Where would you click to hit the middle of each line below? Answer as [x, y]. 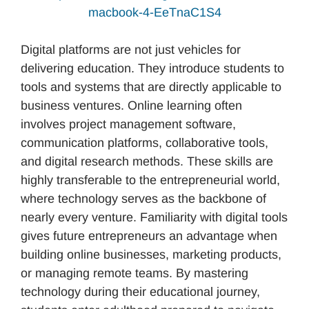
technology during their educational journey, [140, 291]
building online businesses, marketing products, [151, 254]
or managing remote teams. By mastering [134, 273]
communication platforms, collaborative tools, [144, 142]
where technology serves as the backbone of [143, 198]
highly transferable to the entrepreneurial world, [150, 180]
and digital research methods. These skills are [147, 161]
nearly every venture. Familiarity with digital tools [154, 217]
